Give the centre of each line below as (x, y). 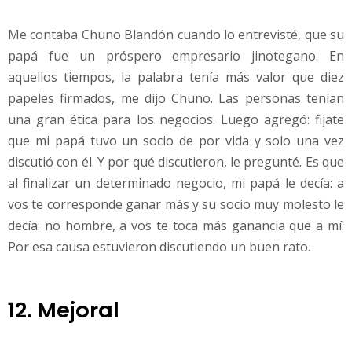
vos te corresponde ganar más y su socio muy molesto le (176, 204)
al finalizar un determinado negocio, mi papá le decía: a (176, 183)
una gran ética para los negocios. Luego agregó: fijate (176, 119)
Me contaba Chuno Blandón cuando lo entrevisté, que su (176, 34)
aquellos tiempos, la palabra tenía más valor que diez (176, 77)
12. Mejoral (64, 310)
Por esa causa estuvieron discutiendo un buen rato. (159, 246)
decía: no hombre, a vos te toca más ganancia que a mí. (176, 225)
